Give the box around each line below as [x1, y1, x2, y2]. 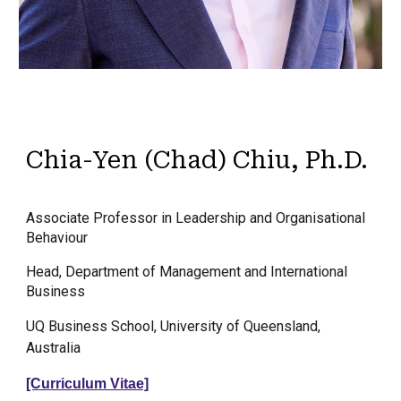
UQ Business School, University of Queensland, [26, 318, 321, 336]
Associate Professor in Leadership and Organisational [26, 209, 366, 227]
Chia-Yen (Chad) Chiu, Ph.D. [26, 146, 369, 175]
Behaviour [26, 229, 89, 247]
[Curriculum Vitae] [26, 376, 149, 392]
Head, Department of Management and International [26, 263, 348, 281]
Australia [26, 339, 81, 357]
